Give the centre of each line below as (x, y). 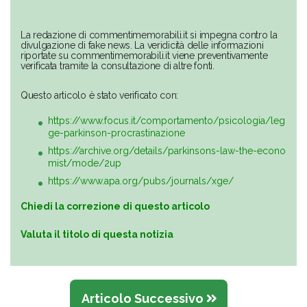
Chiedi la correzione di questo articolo (115, 207)
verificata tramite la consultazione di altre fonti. (118, 66)
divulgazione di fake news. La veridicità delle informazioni (142, 46)
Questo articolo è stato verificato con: (100, 96)
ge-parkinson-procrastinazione (116, 133)
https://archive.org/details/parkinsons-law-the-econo (167, 151)
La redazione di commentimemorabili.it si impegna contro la (149, 35)
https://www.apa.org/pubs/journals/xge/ (141, 181)
